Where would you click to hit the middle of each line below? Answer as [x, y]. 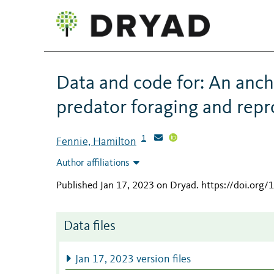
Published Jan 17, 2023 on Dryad [126, 186]
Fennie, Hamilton [96, 142]
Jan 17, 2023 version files [133, 260]
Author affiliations [93, 164]
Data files [90, 227]
